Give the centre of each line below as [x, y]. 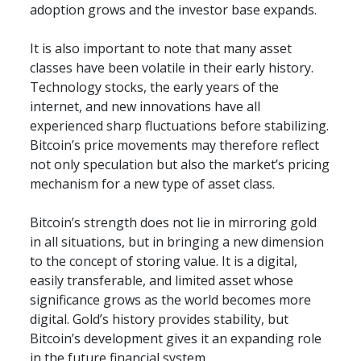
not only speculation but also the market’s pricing [180, 165]
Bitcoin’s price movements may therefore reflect [175, 145]
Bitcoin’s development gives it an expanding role [176, 339]
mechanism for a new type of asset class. [153, 184]
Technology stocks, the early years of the [155, 87]
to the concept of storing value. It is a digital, [164, 261]
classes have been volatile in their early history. [172, 68]
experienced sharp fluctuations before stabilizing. [180, 126]
